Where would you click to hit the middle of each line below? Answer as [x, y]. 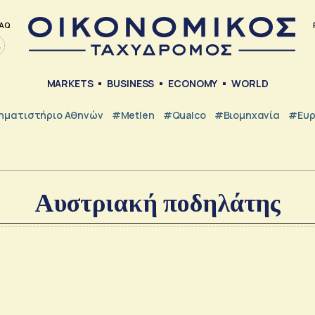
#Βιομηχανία [247, 115]
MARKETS [70, 84]
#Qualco [184, 115]
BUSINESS [131, 84]
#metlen [133, 115]
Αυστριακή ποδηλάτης [157, 204]
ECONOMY [193, 84]
